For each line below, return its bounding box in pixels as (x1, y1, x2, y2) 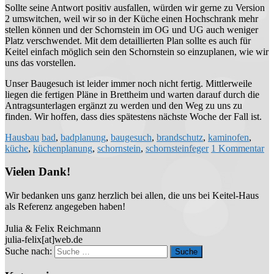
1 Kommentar (211, 143, 264, 154)
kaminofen (208, 131, 249, 143)
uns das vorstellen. (5, 57, 76, 68)
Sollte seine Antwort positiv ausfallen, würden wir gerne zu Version (5, 2, 265, 13)
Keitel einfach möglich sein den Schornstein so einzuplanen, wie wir (5, 46, 268, 57)
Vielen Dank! (5, 165, 70, 179)
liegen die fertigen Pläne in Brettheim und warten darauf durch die (5, 89, 259, 100)
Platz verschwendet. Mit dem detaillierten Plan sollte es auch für (5, 35, 251, 46)
